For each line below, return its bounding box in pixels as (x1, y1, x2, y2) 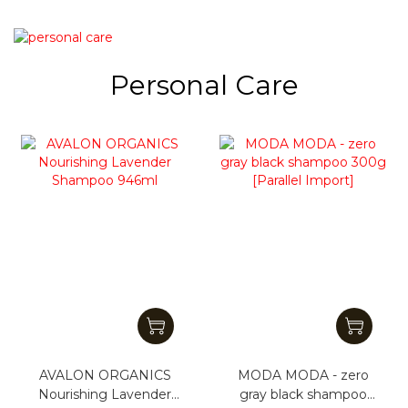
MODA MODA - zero (237, 366, 369, 383)
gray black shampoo (239, 385, 367, 403)
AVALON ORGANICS (38, 366, 171, 383)
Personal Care (109, 67, 299, 102)
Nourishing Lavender (38, 385, 172, 403)
